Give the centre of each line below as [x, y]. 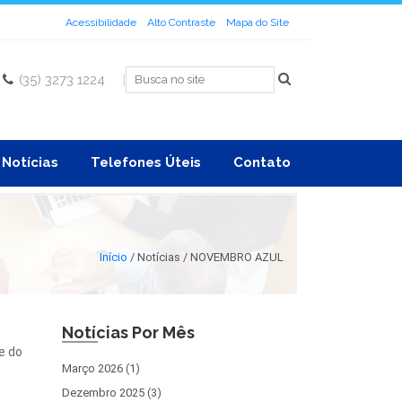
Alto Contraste [181, 22]
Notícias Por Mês [128, 332]
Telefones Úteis [146, 162]
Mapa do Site [258, 22]
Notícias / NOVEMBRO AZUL [210, 257]
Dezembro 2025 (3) [111, 393]
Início [114, 257]
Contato [262, 162]
